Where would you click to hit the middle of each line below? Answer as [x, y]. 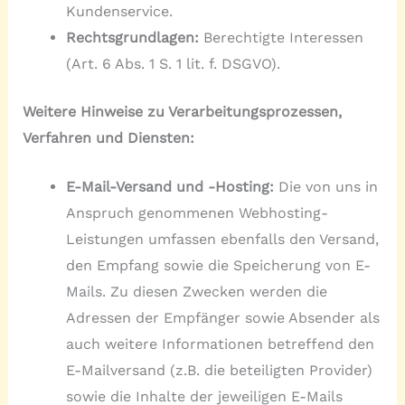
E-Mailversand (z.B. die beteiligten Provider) [219, 371]
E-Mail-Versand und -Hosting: [172, 187]
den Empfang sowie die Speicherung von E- [218, 266]
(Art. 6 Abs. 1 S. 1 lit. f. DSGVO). [173, 63]
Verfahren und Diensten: [108, 137]
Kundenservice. [119, 11]
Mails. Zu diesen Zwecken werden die [196, 292]
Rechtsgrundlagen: [132, 37]
